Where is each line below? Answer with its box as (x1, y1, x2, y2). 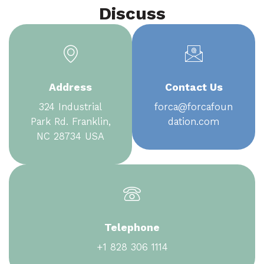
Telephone (104, 221, 160, 234)
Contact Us (164, 81, 223, 94)
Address (49, 81, 92, 94)
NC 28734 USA (37, 130, 104, 142)
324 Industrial (39, 101, 102, 113)
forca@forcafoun (154, 101, 233, 113)
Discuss (98, 3, 166, 24)
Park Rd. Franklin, (30, 115, 111, 127)
